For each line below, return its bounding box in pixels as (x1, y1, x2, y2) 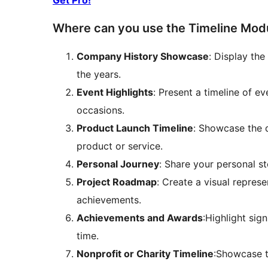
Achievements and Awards (77, 212, 203, 224)
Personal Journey (77, 158, 159, 170)
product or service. (77, 140, 163, 153)
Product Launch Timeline (77, 122, 193, 135)
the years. (77, 68, 121, 81)
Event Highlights (77, 86, 153, 99)
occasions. (77, 104, 124, 117)
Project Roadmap (77, 176, 157, 188)
